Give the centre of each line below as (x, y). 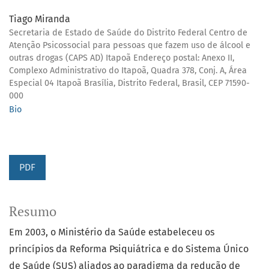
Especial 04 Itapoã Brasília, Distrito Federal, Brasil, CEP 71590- (129, 83)
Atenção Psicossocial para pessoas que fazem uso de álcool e (130, 46)
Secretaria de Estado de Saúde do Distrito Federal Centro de (128, 33)
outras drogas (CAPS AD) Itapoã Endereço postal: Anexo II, (122, 58)
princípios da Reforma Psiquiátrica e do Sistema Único (129, 249)
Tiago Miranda (40, 19)
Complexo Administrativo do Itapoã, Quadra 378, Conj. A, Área (128, 71)
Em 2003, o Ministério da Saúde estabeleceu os (112, 232)
